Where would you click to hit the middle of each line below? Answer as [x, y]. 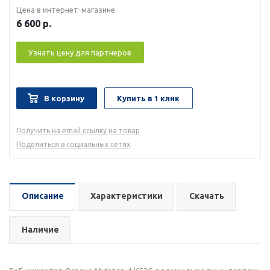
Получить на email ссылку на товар [78, 130]
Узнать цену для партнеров [80, 52]
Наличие [40, 230]
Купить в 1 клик [148, 98]
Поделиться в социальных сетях [73, 144]
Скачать [207, 196]
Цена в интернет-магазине [66, 10]
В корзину [64, 98]
